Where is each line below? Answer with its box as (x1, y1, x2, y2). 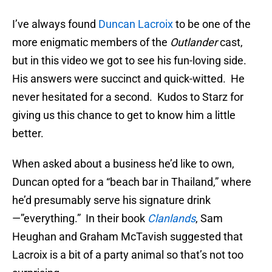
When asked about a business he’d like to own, (12, 157, 234, 171)
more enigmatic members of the (12, 36, 170, 49)
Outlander (170, 36, 217, 49)
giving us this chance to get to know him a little (12, 109, 236, 122)
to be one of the (173, 18, 251, 31)
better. (12, 127, 44, 140)
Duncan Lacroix (98, 18, 173, 31)
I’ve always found (12, 18, 98, 31)
